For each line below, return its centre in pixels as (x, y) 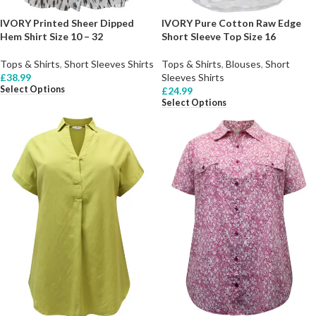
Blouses (243, 64)
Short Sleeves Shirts (109, 64)
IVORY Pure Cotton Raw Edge (231, 23)
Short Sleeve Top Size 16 (219, 37)
